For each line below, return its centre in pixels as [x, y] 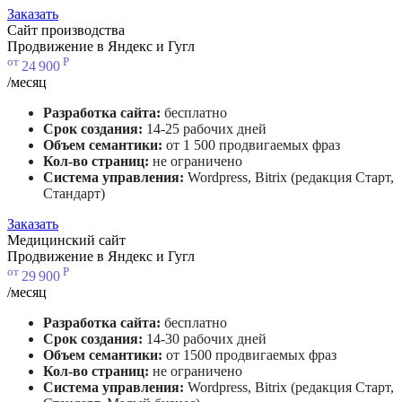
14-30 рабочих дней [206, 339]
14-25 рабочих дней [206, 128]
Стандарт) [74, 193]
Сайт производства [66, 30]
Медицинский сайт [66, 240]
